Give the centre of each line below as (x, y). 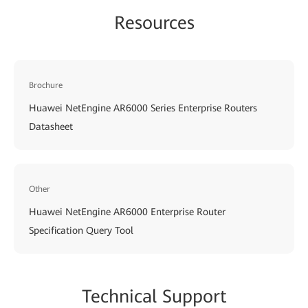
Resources (154, 22)
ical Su (156, 296)
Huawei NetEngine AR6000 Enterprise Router (127, 211)
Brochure (46, 85)
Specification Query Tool (81, 230)
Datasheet (51, 126)
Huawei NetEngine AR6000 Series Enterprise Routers (143, 108)
